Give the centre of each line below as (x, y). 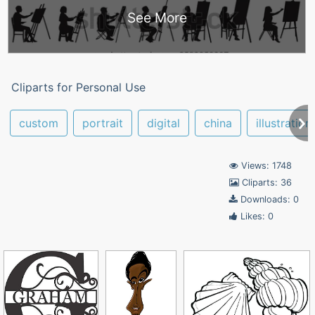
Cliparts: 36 (265, 182)
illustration (284, 123)
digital (163, 123)
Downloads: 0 (268, 199)
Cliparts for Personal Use (78, 87)
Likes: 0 (256, 216)
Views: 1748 (265, 166)
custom (39, 123)
